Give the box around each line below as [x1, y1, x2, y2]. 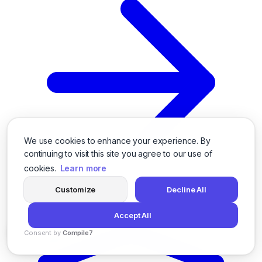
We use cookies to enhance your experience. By [24, 136, 211, 146]
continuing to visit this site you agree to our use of [24, 149, 212, 159]
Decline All [167, 185, 206, 194]
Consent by [24, 229, 63, 237]
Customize [55, 185, 96, 194]
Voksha [33, 246, 53, 253]
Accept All [114, 211, 152, 220]
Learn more [60, 163, 107, 174]
